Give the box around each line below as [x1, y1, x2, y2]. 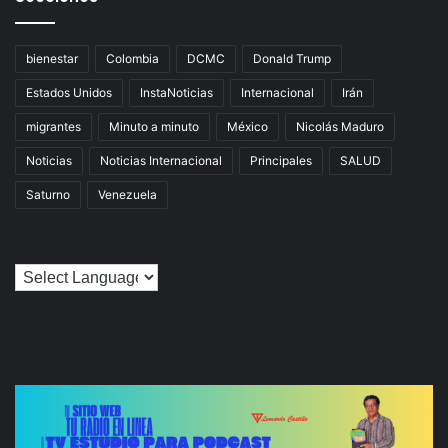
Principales [250, 153, 312, 169]
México [227, 119, 268, 135]
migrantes [26, 119, 81, 135]
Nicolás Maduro [296, 119, 384, 135]
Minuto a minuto [109, 119, 199, 135]
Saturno [26, 187, 70, 203]
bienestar [26, 51, 78, 67]
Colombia [106, 51, 159, 67]
